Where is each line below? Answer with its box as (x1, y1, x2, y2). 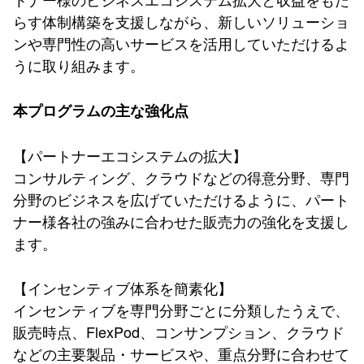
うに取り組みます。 (13, 54, 145, 76)
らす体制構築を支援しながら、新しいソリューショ (13, 11, 349, 32)
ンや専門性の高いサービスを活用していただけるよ (13, 32, 349, 54)
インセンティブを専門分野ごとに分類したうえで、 (13, 299, 349, 320)
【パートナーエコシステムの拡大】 (13, 145, 247, 166)
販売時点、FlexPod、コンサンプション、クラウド (13, 321, 344, 342)
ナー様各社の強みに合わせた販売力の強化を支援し (13, 210, 349, 232)
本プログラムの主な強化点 (13, 100, 188, 121)
